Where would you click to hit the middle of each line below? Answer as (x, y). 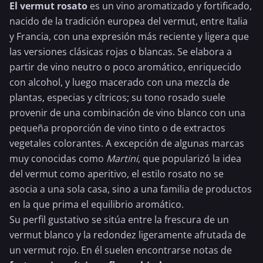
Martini (122, 159)
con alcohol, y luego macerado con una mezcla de (119, 82)
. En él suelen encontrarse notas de (154, 250)
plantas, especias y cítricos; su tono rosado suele (117, 97)
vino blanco (182, 113)
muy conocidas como (58, 159)
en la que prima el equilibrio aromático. (97, 204)
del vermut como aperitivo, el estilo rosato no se (117, 174)
